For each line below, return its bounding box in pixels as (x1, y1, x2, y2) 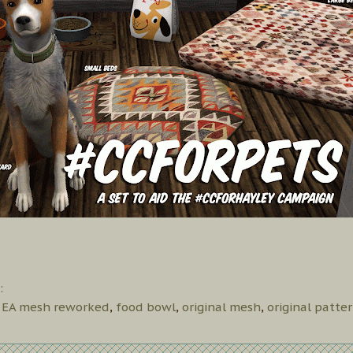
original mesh (182, 299, 261, 315)
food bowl (116, 299, 176, 315)
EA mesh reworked (2, 299, 110, 315)
